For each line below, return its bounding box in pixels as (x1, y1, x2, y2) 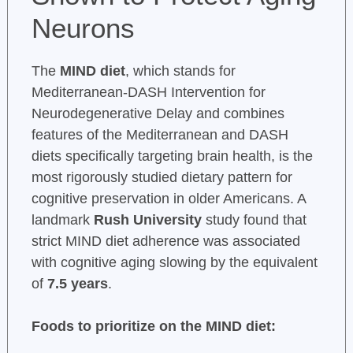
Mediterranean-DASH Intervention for (31, 84, 266, 101)
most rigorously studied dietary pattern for (31, 169, 292, 186)
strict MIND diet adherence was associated (31, 233, 300, 250)
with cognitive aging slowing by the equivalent (31, 255, 318, 271)
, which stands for (124, 63, 236, 80)
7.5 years (46, 276, 108, 292)
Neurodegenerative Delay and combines (31, 106, 284, 122)
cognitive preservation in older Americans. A (31, 191, 306, 207)
